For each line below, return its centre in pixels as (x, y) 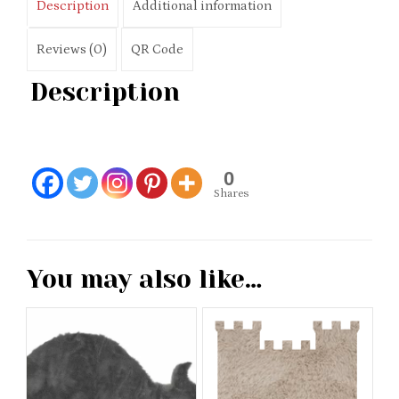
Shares (231, 194)
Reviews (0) (72, 49)
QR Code (157, 49)
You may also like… (144, 280)
